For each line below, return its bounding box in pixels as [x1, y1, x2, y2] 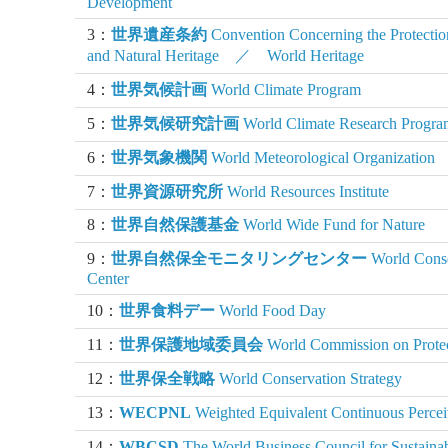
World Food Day [215, 302, 327, 320]
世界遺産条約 [111, 25, 208, 43]
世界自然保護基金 [111, 216, 240, 234]
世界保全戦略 [119, 370, 216, 388]
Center [87, 270, 130, 288]
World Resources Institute [223, 182, 390, 200]
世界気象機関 [111, 148, 208, 166]
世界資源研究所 [111, 182, 224, 200]
